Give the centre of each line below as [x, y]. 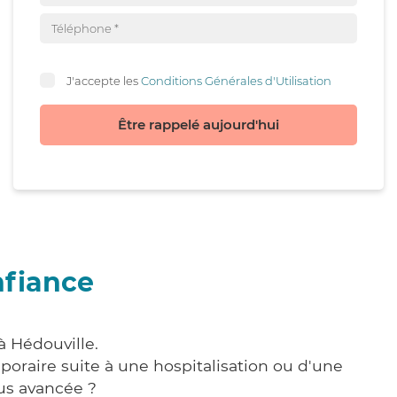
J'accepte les [104, 80]
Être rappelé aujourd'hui [198, 125]
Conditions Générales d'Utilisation [236, 80]
